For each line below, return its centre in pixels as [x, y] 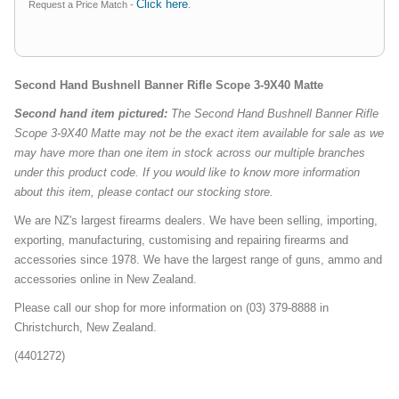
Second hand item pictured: [91, 114]
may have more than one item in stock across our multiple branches [190, 153]
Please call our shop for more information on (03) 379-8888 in [171, 308]
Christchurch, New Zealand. [85, 328]
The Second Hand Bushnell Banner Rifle [273, 114]
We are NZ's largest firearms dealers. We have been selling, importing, [196, 221]
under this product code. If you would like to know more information [187, 173]
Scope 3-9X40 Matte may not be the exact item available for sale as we [199, 134]
